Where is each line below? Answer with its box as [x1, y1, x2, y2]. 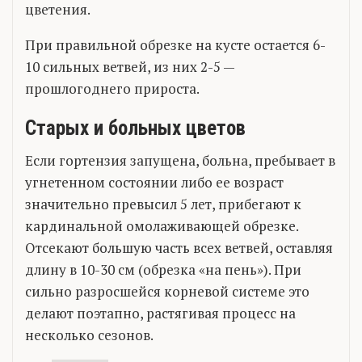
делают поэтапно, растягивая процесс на [25, 303, 296, 322]
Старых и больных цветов [25, 116, 246, 140]
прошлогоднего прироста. [25, 78, 200, 98]
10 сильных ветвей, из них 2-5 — [25, 57, 234, 76]
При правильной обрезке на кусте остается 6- [25, 35, 326, 54]
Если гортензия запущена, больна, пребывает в [25, 150, 335, 170]
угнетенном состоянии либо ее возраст [25, 172, 284, 192]
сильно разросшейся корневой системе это [25, 281, 309, 301]
